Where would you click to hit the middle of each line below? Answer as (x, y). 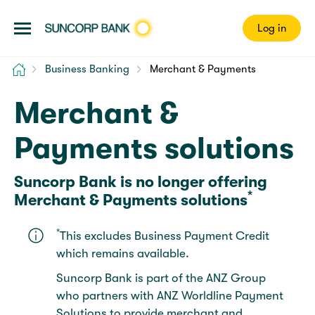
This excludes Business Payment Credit (165, 236)
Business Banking (87, 69)
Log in (272, 28)
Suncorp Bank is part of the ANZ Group (161, 278)
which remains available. (124, 253)
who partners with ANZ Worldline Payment (170, 295)
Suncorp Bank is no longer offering (141, 181)
